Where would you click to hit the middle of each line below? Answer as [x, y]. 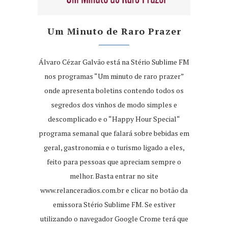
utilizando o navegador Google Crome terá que [114, 219]
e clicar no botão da [156, 190]
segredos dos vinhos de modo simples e [114, 105]
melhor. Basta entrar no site [114, 176]
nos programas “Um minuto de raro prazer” [114, 76]
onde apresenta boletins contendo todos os [114, 90]
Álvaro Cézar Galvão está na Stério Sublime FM [114, 62]
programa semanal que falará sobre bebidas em [114, 133]
